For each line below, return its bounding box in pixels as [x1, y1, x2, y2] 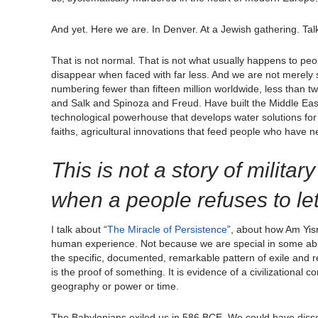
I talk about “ [51, 224, 107, 236]
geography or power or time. [51, 280, 179, 292]
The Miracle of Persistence [107, 224, 227, 236]
